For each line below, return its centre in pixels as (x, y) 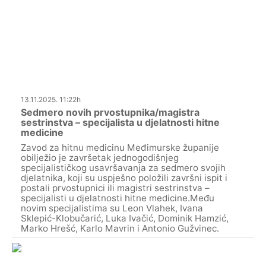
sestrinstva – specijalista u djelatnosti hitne (120, 122)
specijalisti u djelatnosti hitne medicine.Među (118, 198)
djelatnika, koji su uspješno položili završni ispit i (124, 178)
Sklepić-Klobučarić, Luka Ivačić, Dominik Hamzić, (125, 218)
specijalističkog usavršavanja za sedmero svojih (123, 167)
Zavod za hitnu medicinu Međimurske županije (120, 147)
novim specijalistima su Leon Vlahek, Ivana (112, 208)
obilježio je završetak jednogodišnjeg (100, 157)
